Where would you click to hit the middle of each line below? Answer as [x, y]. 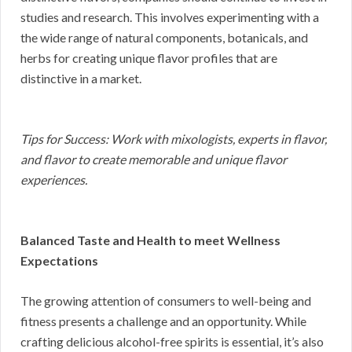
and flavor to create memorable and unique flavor [154, 159]
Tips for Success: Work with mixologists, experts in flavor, [174, 138]
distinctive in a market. [81, 78]
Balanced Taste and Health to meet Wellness [150, 240]
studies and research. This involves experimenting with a [170, 16]
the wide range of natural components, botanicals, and [164, 37]
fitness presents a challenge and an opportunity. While [163, 321]
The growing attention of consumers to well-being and [166, 300]
